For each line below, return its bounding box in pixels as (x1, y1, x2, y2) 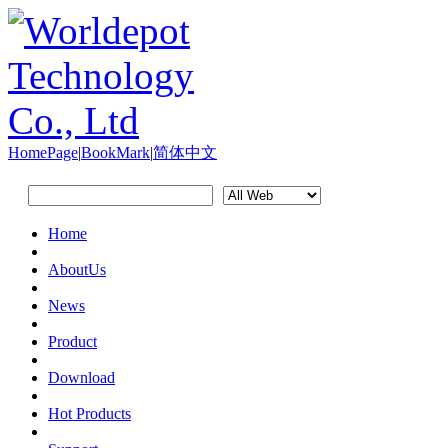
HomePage (8, 144, 78, 161)
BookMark (81, 144, 150, 161)
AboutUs (48, 261, 106, 278)
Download (48, 369, 115, 386)
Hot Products (48, 405, 131, 422)
